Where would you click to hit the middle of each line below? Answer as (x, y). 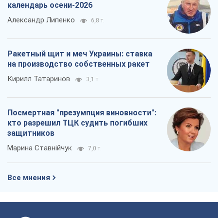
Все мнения (29, 178)
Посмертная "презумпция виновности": (82, 113)
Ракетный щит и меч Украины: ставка (80, 54)
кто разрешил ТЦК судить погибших (77, 123)
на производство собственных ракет (79, 64)
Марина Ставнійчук (40, 148)
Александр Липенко (41, 20)
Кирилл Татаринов (39, 79)
